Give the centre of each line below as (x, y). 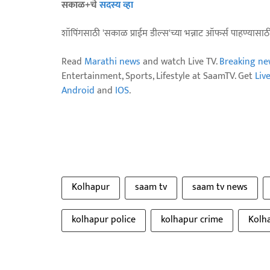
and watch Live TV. (180, 62)
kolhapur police (104, 220)
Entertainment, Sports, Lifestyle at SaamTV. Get (158, 77)
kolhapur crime (192, 220)
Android (78, 91)
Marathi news (112, 62)
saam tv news (220, 187)
